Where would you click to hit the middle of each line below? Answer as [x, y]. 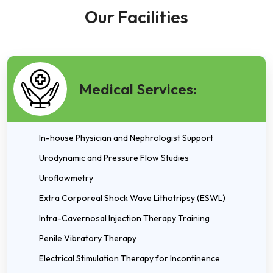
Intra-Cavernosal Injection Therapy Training [124, 218]
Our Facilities [136, 17]
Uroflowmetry [66, 178]
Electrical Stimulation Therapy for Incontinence [129, 258]
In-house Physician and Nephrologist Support [126, 138]
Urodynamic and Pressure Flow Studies [114, 158]
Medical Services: [138, 89]
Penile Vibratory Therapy [88, 238]
